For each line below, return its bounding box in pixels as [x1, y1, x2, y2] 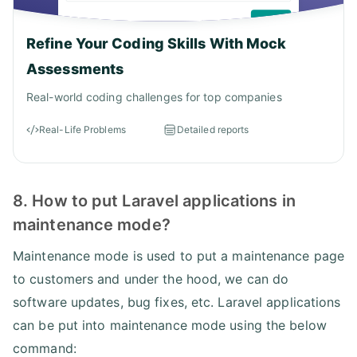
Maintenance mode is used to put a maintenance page [13, 247, 345, 264]
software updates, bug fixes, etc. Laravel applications [13, 293, 341, 310]
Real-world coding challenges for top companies [26, 89, 282, 104]
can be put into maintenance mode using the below [13, 316, 327, 333]
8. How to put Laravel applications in [13, 190, 296, 210]
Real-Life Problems [39, 123, 126, 135]
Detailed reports [176, 123, 249, 135]
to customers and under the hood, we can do [13, 270, 289, 287]
